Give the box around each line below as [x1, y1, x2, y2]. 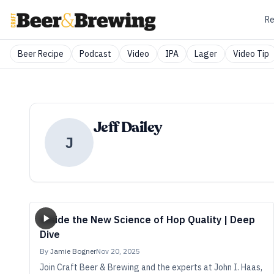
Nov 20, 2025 [96, 246, 140, 256]
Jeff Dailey [94, 117, 162, 138]
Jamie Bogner [50, 246, 96, 256]
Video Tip [233, 48, 269, 59]
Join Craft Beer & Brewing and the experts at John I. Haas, [40, 262, 262, 273]
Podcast [80, 48, 111, 59]
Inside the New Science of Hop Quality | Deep [40, 213, 255, 226]
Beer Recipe [18, 48, 64, 59]
